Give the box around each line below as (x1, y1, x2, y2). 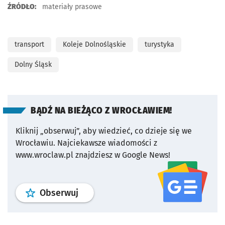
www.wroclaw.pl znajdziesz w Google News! (16, 150, 170, 160)
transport (15, 40, 44, 49)
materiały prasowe (40, 2, 102, 11)
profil (78, 186, 100, 198)
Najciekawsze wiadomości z (57, 138, 157, 148)
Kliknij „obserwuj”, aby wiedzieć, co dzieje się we (16, 126, 192, 136)
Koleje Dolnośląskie (63, 40, 126, 49)
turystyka (145, 40, 174, 49)
